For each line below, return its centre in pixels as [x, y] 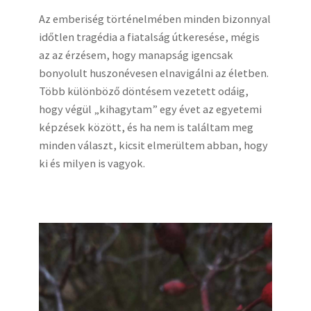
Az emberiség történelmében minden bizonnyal [155, 19]
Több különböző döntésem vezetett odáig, [144, 91]
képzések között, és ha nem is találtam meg [146, 127]
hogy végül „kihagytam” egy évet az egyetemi [150, 109]
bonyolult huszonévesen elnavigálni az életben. [154, 73]
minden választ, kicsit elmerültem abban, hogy [153, 145]
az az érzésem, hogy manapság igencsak [136, 55]
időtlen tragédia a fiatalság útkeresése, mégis [149, 37]
